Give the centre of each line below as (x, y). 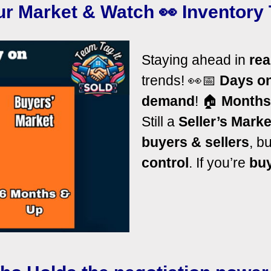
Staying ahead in (195, 60)
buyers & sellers (195, 142)
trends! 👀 (172, 80)
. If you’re (219, 162)
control (165, 162)
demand (168, 101)
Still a (160, 121)
